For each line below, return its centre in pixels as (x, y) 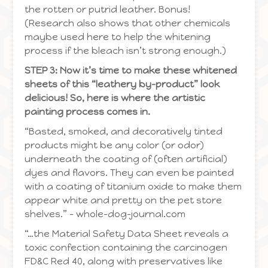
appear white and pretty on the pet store (123, 200)
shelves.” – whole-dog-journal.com (105, 214)
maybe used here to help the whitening (118, 37)
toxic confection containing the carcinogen (126, 247)
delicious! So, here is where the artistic (115, 98)
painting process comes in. (87, 112)
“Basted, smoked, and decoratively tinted (124, 131)
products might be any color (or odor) (114, 145)
